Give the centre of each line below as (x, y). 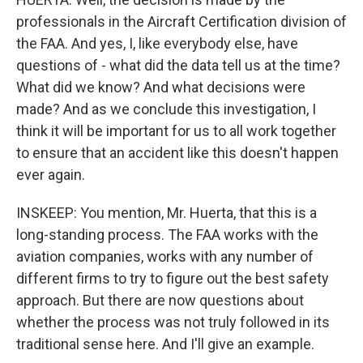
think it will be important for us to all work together (176, 131)
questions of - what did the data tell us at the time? (178, 65)
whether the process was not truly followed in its (173, 322)
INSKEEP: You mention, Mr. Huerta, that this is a (167, 213)
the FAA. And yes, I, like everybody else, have (157, 43)
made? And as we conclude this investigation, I (166, 109)
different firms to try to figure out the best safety (173, 278)
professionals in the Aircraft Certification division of (181, 21)
